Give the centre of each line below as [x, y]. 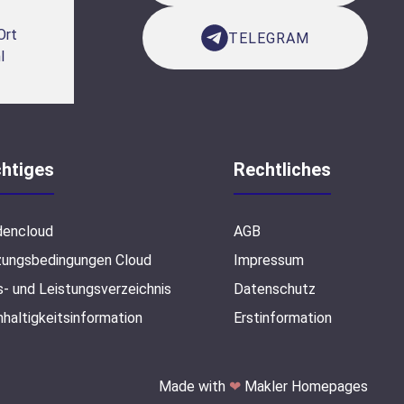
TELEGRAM [268, 38]
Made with [193, 386]
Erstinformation [282, 317]
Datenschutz [274, 289]
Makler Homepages [304, 386]
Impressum [268, 260]
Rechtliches [282, 169]
